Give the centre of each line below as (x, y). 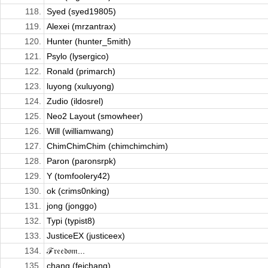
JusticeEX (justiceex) (86, 236)
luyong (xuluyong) (80, 86)
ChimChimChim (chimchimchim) (107, 146)
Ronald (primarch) (81, 71)
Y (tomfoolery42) (78, 176)
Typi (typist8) (71, 221)
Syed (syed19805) (81, 12)
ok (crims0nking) (78, 191)
